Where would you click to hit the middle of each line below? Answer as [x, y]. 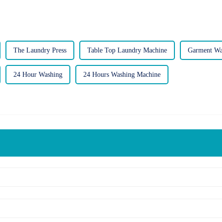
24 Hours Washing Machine [122, 74]
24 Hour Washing [38, 74]
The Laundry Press [40, 50]
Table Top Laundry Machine [127, 50]
